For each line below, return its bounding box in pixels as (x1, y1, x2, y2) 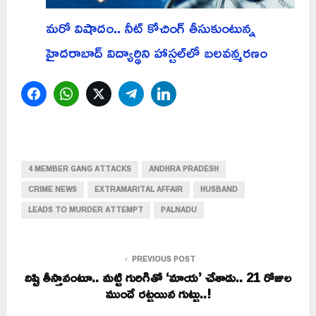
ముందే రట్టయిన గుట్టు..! (105, 281, 211, 306)
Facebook (50, 84, 99, 104)
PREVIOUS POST (132, 253, 195, 267)
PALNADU (161, 203, 197, 217)
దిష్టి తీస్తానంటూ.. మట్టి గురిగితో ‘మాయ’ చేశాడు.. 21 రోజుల (25, 265, 291, 290)
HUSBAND (200, 183, 238, 197)
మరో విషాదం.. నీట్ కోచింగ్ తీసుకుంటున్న (46, 13, 255, 42)
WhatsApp (83, 84, 134, 104)
